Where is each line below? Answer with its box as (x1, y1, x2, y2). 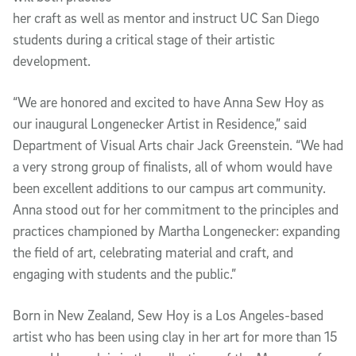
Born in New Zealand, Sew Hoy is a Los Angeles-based (13, 307, 323, 323)
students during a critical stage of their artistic (13, 31, 275, 48)
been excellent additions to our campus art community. (13, 180, 326, 196)
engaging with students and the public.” (13, 265, 236, 282)
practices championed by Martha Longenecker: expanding (13, 222, 340, 239)
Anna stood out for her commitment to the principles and (13, 201, 339, 218)
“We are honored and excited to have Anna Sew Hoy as (13, 94, 324, 110)
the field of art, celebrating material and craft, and (13, 244, 293, 261)
